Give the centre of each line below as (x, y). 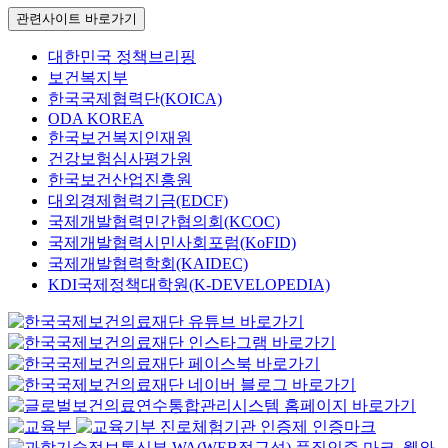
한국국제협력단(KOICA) (135, 98)
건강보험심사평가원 (120, 158)
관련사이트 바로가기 (76, 18)
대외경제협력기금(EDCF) (138, 200)
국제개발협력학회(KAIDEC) (148, 263)
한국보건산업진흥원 (120, 179)
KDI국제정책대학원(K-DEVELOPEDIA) (189, 284)
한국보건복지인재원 (120, 137)
